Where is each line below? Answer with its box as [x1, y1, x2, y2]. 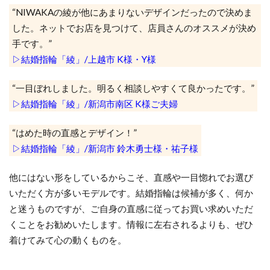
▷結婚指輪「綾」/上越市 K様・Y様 [12, 54, 156, 65]
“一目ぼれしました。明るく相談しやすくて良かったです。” [12, 83, 254, 94]
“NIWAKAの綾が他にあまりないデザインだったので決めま [12, 7, 253, 18]
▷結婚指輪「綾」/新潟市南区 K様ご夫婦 [12, 98, 178, 110]
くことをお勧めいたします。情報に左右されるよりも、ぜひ [9, 219, 253, 230]
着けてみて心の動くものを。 [9, 234, 127, 246]
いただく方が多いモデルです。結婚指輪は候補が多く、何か [9, 187, 253, 199]
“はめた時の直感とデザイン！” [12, 127, 137, 139]
